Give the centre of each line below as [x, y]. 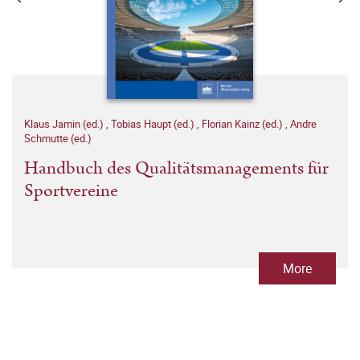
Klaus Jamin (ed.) [65, 124]
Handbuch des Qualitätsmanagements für [176, 168]
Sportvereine [71, 191]
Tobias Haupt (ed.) [154, 124]
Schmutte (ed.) [58, 138]
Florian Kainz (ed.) [243, 124]
